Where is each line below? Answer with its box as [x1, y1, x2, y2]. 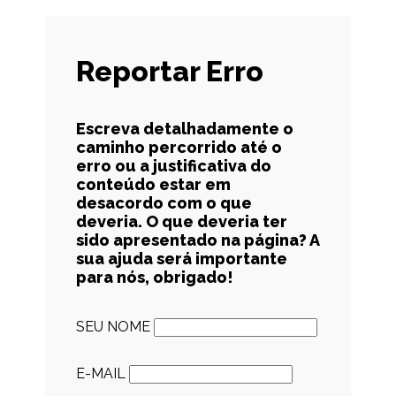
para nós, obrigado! [75, 267, 233, 286]
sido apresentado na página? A [75, 230, 319, 249]
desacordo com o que [75, 193, 252, 212]
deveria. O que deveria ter [75, 211, 287, 231]
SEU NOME [75, 317, 150, 335]
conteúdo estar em [75, 174, 231, 194]
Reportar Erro [75, 54, 263, 88]
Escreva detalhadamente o [75, 118, 293, 138]
